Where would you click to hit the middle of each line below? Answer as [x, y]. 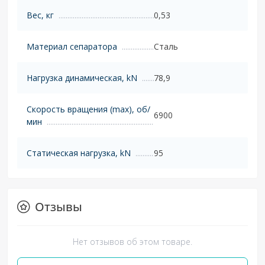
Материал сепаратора [72, 46]
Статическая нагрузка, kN [79, 153]
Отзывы [59, 206]
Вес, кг [40, 15]
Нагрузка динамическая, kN [82, 77]
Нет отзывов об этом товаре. [132, 241]
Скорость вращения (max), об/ [88, 109]
